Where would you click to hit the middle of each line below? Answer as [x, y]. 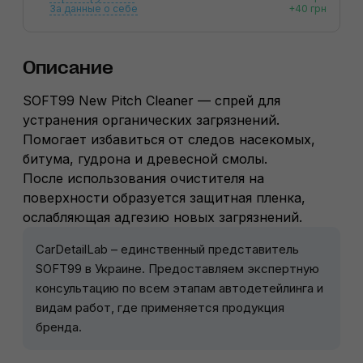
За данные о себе [94, 9]
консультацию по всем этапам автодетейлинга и [179, 288]
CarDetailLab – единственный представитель [167, 250]
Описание [68, 68]
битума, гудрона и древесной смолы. [145, 159]
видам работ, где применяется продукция [160, 308]
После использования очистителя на [143, 179]
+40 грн [307, 9]
